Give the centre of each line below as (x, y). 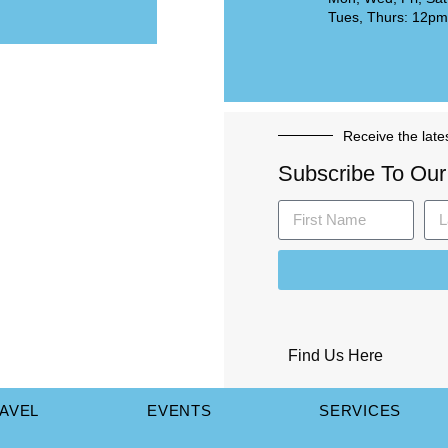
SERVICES (360, 410)
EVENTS (179, 410)
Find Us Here (335, 355)
